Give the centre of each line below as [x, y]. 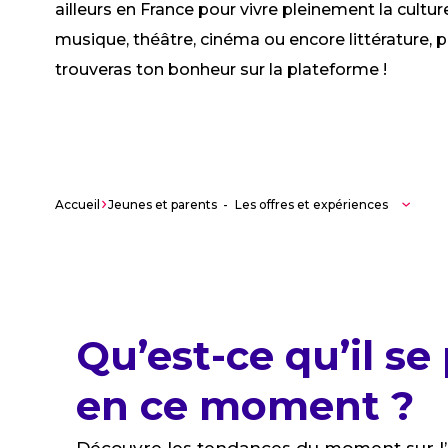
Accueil [78, 204]
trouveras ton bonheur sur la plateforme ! [221, 69]
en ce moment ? [244, 405]
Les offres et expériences [312, 204]
